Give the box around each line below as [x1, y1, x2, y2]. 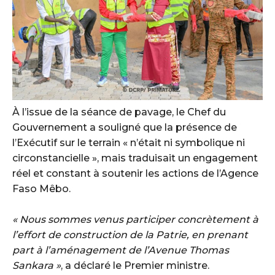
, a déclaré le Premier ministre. [61, 260, 209, 272]
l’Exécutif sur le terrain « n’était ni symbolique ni [12, 137, 245, 149]
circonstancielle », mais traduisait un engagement [12, 152, 258, 165]
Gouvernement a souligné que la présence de [12, 122, 237, 134]
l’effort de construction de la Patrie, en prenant [12, 229, 248, 241]
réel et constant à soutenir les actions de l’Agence [12, 168, 258, 180]
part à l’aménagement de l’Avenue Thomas [12, 244, 229, 257]
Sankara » [12, 260, 61, 272]
